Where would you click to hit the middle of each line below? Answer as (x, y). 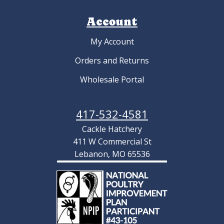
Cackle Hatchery (112, 129)
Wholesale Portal (112, 79)
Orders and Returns (112, 60)
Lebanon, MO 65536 (112, 154)
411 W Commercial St (112, 141)
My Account (112, 41)
